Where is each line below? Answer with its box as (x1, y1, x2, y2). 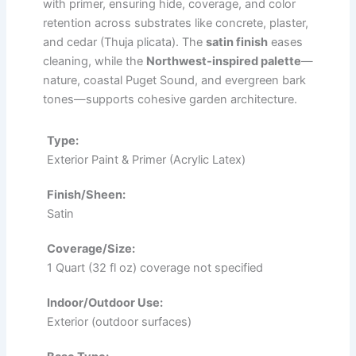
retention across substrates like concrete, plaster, (43, 15, 308, 30)
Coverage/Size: (47, 241, 135, 256)
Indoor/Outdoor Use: (47, 295, 163, 310)
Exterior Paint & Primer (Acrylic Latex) (47, 152, 246, 167)
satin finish (206, 34, 268, 49)
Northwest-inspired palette (146, 53, 301, 68)
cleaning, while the (43, 53, 146, 68)
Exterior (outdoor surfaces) (47, 314, 192, 329)
